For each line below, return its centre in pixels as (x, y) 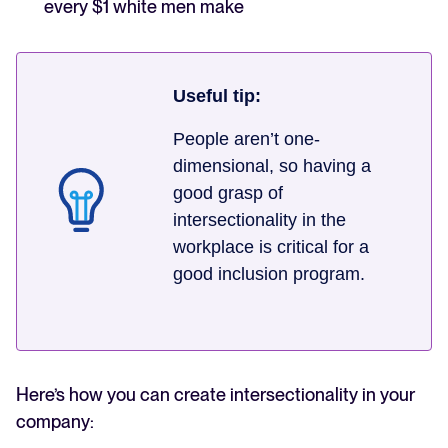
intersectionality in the (259, 220)
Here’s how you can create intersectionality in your (215, 395)
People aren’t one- (246, 139)
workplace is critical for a (271, 247)
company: (57, 422)
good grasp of (228, 193)
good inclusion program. (269, 274)
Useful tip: (217, 96)
